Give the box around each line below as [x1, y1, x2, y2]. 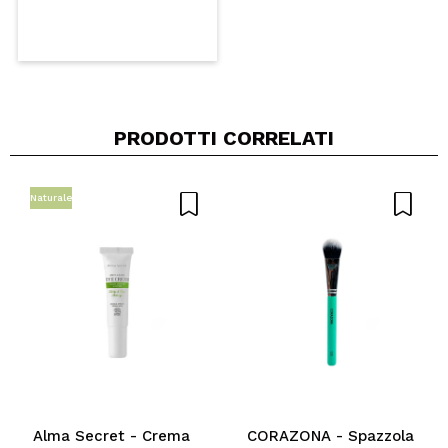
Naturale [30, 191, 72, 203]
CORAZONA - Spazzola [247, 426, 414, 445]
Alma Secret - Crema [33, 426, 190, 445]
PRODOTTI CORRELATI [114, 125, 334, 150]
